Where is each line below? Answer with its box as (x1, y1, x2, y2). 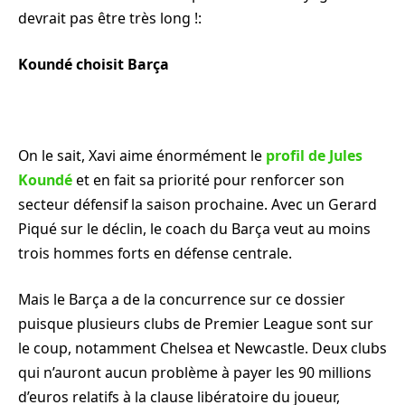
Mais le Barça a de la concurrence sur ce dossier (18, 289, 345, 310)
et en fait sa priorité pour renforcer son (72, 169, 344, 190)
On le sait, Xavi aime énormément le (18, 145, 262, 165)
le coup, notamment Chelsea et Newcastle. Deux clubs (18, 338, 387, 359)
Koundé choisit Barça (18, 54, 169, 75)
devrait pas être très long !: (18, 7, 202, 28)
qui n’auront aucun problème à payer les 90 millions (18, 363, 372, 383)
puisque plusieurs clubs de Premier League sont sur (18, 314, 373, 334)
